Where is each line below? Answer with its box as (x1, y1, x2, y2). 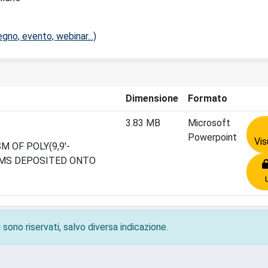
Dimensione (126, 93, 178, 104)
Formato (188, 93, 227, 104)
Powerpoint (188, 132, 237, 143)
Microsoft (188, 117, 230, 129)
